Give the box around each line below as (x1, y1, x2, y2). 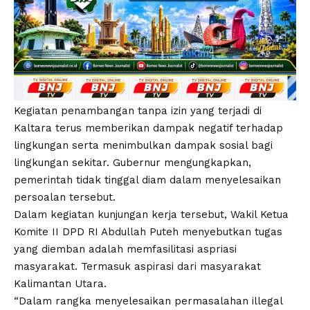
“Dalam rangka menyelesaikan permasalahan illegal (14, 295, 282, 308)
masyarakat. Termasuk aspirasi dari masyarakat (14, 260, 261, 273)
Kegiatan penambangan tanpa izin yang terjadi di (14, 104, 262, 118)
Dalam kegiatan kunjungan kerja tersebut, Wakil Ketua (14, 208, 289, 221)
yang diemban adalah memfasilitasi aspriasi (14, 243, 237, 256)
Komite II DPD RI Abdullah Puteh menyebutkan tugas (14, 226, 282, 239)
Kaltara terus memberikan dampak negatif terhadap (14, 122, 283, 135)
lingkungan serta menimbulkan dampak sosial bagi (14, 139, 273, 152)
